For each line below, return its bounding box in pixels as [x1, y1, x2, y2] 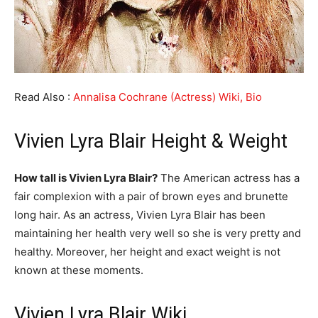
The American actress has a [158, 171, 300, 185]
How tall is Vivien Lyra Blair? [14, 171, 158, 185]
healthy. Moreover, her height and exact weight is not [14, 245, 280, 259]
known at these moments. [14, 263, 143, 278]
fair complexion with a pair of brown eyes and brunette [14, 190, 288, 204]
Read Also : [14, 90, 73, 104]
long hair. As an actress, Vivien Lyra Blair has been [14, 208, 265, 222]
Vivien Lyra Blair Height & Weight [14, 130, 287, 153]
